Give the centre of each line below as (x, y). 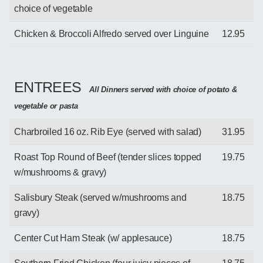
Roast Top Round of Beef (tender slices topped (108, 157)
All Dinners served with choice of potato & (162, 90)
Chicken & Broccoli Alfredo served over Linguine (112, 33)
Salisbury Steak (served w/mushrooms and (100, 197)
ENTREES (48, 87)
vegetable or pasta (46, 106)
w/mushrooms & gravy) (60, 172)
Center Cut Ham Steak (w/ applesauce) (93, 238)
